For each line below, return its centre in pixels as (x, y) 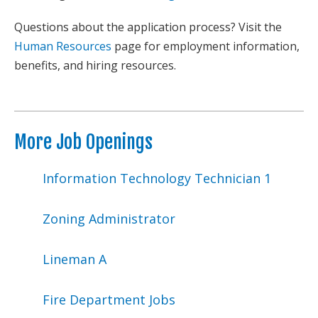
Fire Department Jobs (109, 300)
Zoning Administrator (109, 219)
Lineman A (75, 259)
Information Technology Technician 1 (157, 178)
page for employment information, (205, 46)
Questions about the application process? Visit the (148, 27)
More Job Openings (83, 142)
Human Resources (63, 46)
